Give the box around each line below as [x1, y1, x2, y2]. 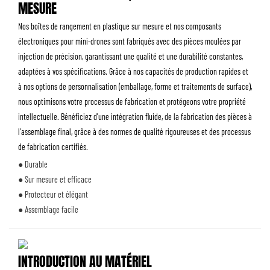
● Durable [18, 159, 48, 169]
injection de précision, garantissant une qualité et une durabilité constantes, [18, 51, 243, 61]
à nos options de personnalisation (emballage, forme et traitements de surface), [18, 81, 252, 92]
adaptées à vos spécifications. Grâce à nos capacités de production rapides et [18, 66, 248, 77]
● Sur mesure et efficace [18, 174, 92, 184]
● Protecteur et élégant [18, 189, 88, 199]
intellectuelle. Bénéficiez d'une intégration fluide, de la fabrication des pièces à [18, 111, 252, 122]
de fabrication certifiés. [18, 141, 88, 152]
